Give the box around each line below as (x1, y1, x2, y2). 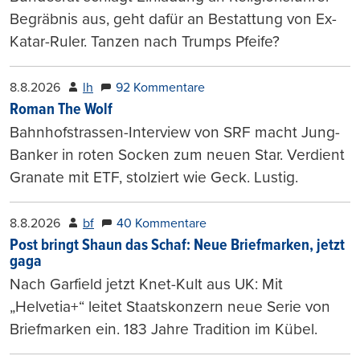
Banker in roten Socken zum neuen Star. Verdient (10, 145, 345, 164)
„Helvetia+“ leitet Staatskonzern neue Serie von (10, 297, 330, 316)
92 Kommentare (116, 79, 205, 96)
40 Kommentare (117, 215, 207, 231)
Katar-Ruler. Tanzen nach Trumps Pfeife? (10, 31, 280, 51)
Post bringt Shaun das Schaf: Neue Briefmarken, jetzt (10, 235, 345, 256)
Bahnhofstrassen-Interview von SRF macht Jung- (10, 122, 340, 141)
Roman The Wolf (10, 99, 112, 121)
